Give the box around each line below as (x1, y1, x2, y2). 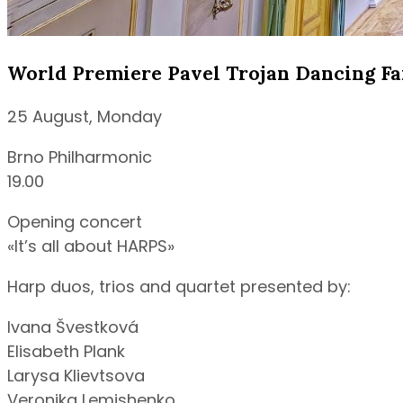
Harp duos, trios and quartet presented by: (7, 275, 351, 299)
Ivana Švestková (7, 316, 139, 339)
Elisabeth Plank (7, 340, 125, 363)
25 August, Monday (7, 105, 162, 129)
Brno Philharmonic (7, 146, 152, 169)
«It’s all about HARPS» (7, 235, 175, 258)
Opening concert (7, 210, 142, 234)
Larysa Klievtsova (7, 364, 145, 388)
